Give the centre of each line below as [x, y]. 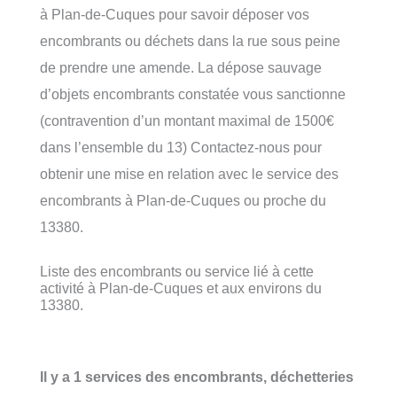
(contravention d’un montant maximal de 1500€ [187, 120]
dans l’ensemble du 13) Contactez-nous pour [181, 147]
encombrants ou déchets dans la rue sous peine [190, 40]
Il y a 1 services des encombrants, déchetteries [197, 377]
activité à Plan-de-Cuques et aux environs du [181, 288]
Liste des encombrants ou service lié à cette [177, 271]
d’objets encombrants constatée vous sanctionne [193, 93]
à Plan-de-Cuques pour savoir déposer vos [175, 14]
